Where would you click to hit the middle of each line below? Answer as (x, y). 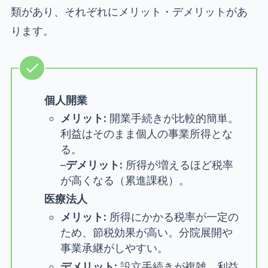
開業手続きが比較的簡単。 (172, 118)
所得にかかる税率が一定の (172, 217)
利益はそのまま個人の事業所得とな (146, 134)
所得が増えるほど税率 (178, 165)
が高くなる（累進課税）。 (125, 181)
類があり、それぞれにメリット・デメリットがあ (129, 11)
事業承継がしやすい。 (114, 248)
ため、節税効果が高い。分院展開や (146, 233)
